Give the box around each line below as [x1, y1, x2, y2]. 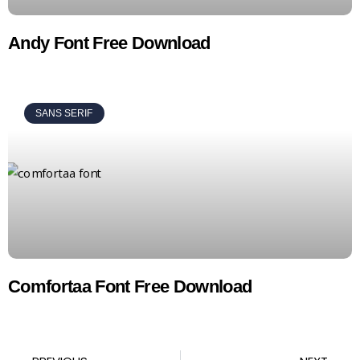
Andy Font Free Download [8, 32, 211, 53]
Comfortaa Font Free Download [8, 276, 252, 297]
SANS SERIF [35, 107, 93, 119]
